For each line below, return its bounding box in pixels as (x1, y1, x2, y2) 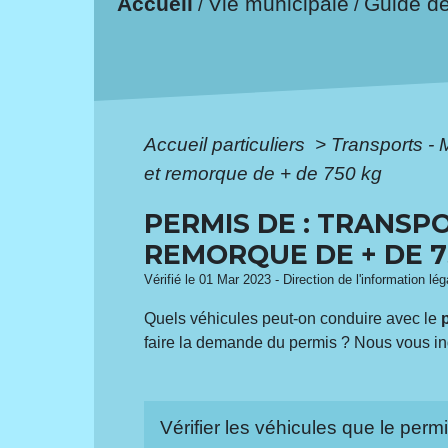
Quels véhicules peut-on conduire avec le (144, 309, 442, 327)
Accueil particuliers (144, 133, 311, 155)
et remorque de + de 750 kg (144, 162, 383, 184)
